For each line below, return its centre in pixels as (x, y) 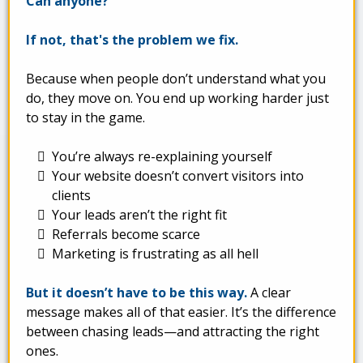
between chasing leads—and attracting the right (173, 332)
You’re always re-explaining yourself (162, 157)
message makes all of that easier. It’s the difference (181, 312)
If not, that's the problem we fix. (132, 40)
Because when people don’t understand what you (176, 79)
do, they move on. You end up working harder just (177, 98)
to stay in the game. (85, 118)
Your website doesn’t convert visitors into (178, 176)
